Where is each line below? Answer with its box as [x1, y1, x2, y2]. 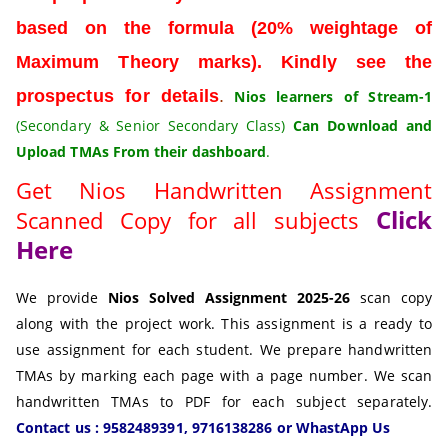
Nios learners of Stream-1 [234, 87, 433, 107]
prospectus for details [16, 86, 219, 107]
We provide [16, 288, 108, 308]
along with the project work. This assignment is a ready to [16, 314, 432, 334]
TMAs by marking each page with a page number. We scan [16, 366, 432, 386]
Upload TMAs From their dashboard [16, 142, 267, 162]
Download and [327, 116, 432, 136]
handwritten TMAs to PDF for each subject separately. [16, 392, 432, 412]
